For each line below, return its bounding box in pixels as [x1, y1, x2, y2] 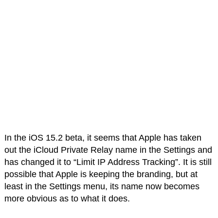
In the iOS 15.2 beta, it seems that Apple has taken [4, 132, 201, 143]
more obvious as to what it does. [4, 193, 130, 203]
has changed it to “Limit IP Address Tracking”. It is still [4, 157, 212, 167]
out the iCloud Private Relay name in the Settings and [4, 145, 212, 155]
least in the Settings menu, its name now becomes [4, 181, 200, 191]
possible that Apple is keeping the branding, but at [4, 169, 198, 179]
